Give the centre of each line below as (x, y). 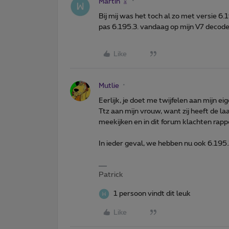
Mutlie (109, 86)
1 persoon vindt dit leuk (152, 193)
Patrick (111, 175)
